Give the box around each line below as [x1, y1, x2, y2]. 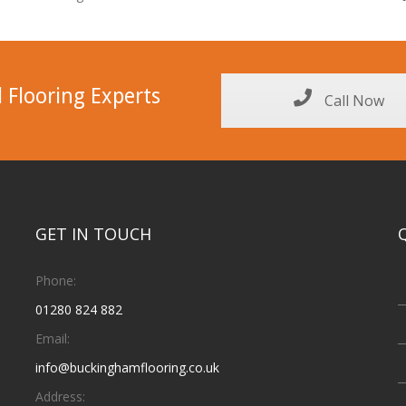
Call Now [321, 90, 384, 111]
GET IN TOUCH [34, 222, 151, 245]
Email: [34, 329, 70, 347]
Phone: [34, 271, 76, 289]
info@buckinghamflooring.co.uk [34, 358, 219, 376]
